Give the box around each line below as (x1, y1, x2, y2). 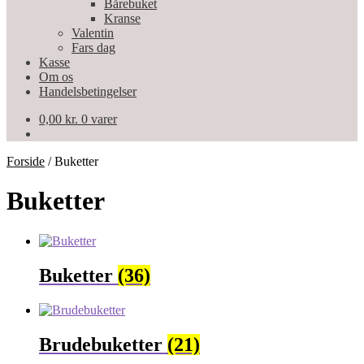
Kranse (104, 11, 141, 25)
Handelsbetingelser (39, 84, 136, 98)
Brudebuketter (39, 333, 167, 355)
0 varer (81, 112, 117, 126)
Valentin (71, 26, 114, 40)
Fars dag (71, 41, 115, 54)
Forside (6, 154, 45, 168)
